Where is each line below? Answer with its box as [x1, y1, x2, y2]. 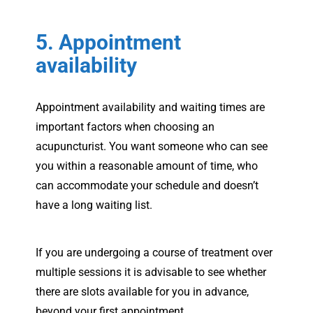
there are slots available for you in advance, [36, 284, 249, 298]
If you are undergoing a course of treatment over [36, 245, 272, 259]
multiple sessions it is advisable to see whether [36, 265, 266, 279]
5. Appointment [36, 29, 181, 54]
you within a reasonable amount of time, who [36, 159, 258, 173]
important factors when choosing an [36, 119, 214, 133]
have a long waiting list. [36, 198, 152, 212]
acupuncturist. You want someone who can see [36, 139, 268, 153]
